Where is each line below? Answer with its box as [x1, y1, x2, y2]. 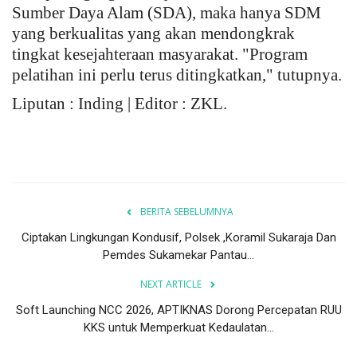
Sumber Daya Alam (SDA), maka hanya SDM [12, 3, 321, 23]
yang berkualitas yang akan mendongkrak [12, 24, 295, 44]
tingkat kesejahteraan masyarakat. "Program [12, 45, 308, 65]
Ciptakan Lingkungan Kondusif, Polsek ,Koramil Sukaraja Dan [21, 230, 336, 245]
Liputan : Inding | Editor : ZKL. [12, 94, 227, 114]
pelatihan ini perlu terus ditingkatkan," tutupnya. [12, 65, 342, 85]
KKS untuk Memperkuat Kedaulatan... [83, 320, 274, 335]
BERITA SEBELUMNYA [139, 205, 233, 219]
